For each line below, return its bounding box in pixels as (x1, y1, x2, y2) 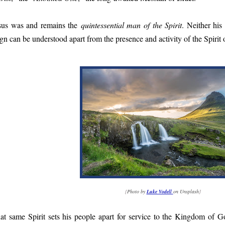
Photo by (127, 188, 147, 195)
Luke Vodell (146, 188, 173, 195)
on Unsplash (173, 188, 199, 195)
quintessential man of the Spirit (80, 20, 182, 30)
